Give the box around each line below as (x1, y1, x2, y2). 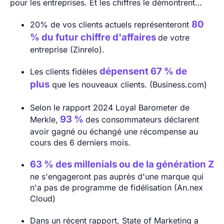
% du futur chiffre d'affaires (30, 31, 158, 43)
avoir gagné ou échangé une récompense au (30, 126, 198, 137)
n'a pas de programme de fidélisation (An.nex (30, 182, 203, 193)
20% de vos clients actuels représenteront (30, 19, 191, 30)
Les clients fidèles (30, 66, 99, 77)
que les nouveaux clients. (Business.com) (49, 79, 207, 90)
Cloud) (30, 193, 55, 204)
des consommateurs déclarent (85, 114, 199, 125)
